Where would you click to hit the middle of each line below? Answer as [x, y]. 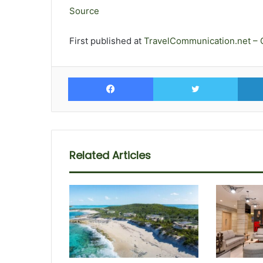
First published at [105, 41]
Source [84, 11]
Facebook [172, 76]
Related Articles [110, 155]
